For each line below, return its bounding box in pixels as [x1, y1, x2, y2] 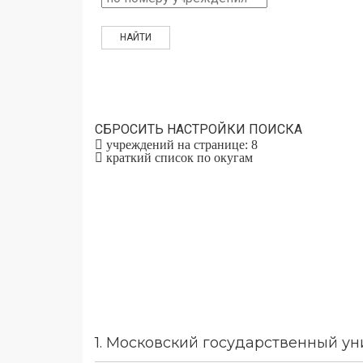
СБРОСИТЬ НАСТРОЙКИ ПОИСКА [95, 122, 302, 137]
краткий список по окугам [106, 151, 253, 164]
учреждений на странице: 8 [103, 138, 258, 152]
